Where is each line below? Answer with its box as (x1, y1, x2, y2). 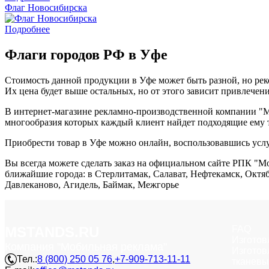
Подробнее (5, 23, 50, 34)
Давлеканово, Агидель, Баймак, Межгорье (5, 179, 179, 190)
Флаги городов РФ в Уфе (5, 46, 168, 62)
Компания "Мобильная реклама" (5, 240, 167, 253)
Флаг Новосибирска (5, 2, 87, 13)
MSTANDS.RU (5, 223, 99, 240)
